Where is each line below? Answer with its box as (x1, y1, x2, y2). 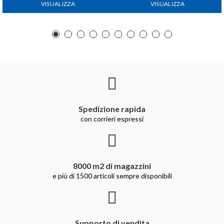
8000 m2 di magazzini (73, 160, 151, 170)
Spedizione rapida (78, 103, 145, 113)
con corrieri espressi (80, 114, 143, 123)
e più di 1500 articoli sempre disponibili (52, 171, 172, 180)
